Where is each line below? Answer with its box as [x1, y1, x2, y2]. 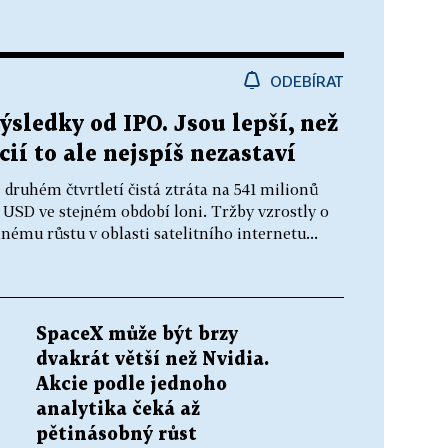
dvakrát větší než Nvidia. [36, 350, 269, 368]
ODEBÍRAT [270, 71, 344, 90]
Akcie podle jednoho [36, 375, 227, 393]
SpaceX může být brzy [36, 325, 238, 343]
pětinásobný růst [36, 425, 197, 443]
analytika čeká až [36, 400, 200, 418]
